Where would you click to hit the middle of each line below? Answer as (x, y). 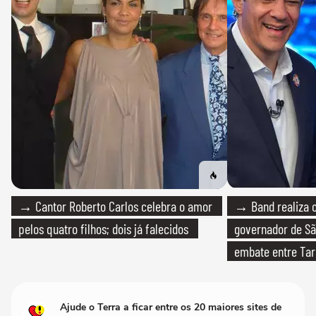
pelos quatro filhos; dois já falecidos (103, 229)
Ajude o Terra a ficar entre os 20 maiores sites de (171, 307)
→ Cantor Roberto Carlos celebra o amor (115, 206)
